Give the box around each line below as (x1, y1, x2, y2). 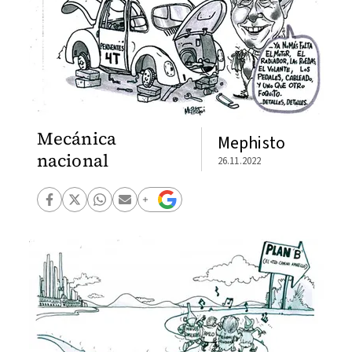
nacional (36, 148, 109, 172)
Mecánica (36, 126, 117, 150)
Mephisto (217, 130, 286, 156)
